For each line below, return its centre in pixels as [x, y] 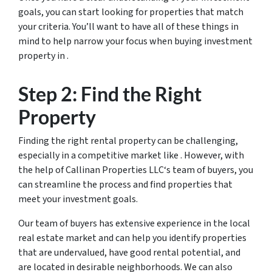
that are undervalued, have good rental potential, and [129, 253]
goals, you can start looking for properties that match [131, 12]
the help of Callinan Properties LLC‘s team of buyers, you [136, 170]
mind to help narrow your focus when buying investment [135, 41]
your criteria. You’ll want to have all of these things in [128, 27]
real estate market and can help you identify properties [132, 238]
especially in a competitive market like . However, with [131, 155]
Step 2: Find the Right [110, 94]
